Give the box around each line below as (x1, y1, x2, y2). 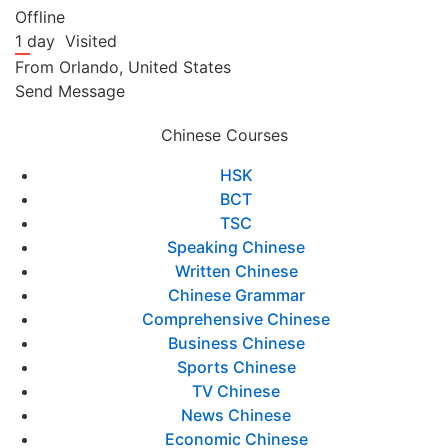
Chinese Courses (160, 125, 288, 145)
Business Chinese (167, 333, 305, 353)
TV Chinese (192, 381, 280, 401)
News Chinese (181, 405, 291, 425)
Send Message (15, 81, 125, 101)
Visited (55, 31, 117, 51)
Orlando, (59, 57, 123, 77)
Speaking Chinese (167, 237, 305, 257)
